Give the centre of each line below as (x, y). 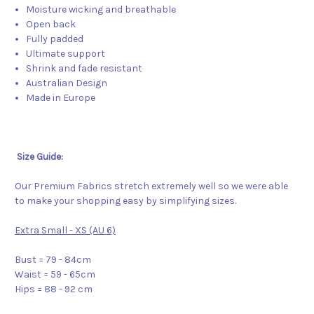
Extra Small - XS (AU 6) (65, 231)
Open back (52, 25)
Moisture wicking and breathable (101, 10)
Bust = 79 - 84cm (53, 260)
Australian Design (67, 83)
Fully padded (55, 39)
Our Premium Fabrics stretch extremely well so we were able (151, 186)
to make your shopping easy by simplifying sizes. (125, 201)
